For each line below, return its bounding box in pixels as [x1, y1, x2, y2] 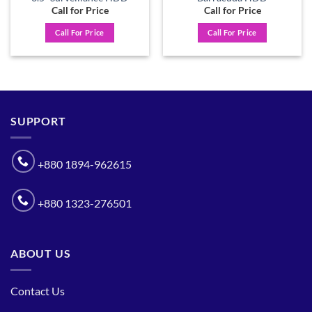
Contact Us [10, 284, 65, 298]
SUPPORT [10, 114, 66, 127]
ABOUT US [10, 246, 71, 260]
